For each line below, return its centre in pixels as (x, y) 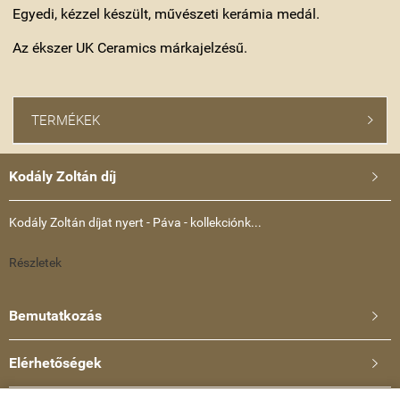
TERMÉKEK (66, 120)
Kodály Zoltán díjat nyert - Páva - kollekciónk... (135, 222)
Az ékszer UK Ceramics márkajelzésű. (130, 47)
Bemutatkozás (55, 315)
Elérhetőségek (55, 362)
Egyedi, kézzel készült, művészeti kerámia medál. (166, 13)
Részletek (35, 262)
